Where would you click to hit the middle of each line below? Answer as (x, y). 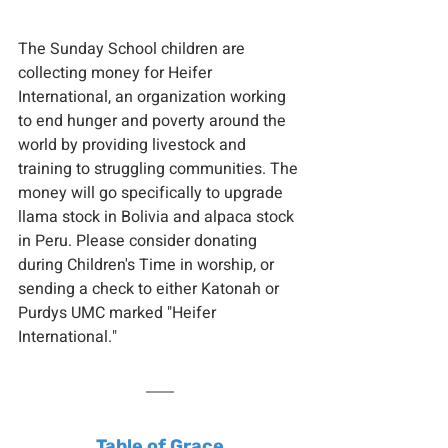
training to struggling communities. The (160, 169)
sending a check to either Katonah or (150, 289)
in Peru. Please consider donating (139, 241)
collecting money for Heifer (117, 73)
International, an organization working (154, 97)
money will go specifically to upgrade (152, 193)
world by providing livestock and (134, 145)
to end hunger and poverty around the (154, 121)
